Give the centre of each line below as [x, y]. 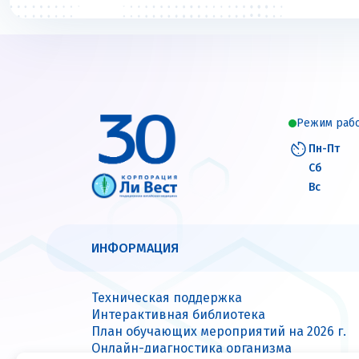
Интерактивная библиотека [178, 315]
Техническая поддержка [167, 298]
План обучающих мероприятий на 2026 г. [219, 332]
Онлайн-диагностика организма [192, 349]
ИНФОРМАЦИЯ [135, 248]
